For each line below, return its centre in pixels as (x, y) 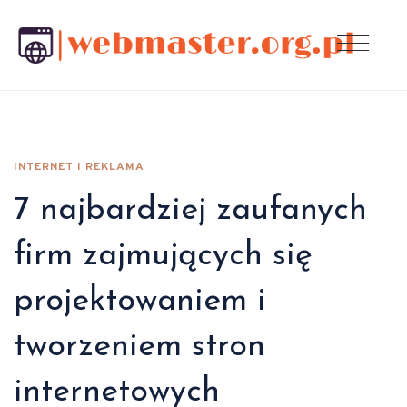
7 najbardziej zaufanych (190, 211)
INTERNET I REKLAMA (79, 167)
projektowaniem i (140, 302)
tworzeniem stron (139, 347)
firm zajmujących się (163, 256)
